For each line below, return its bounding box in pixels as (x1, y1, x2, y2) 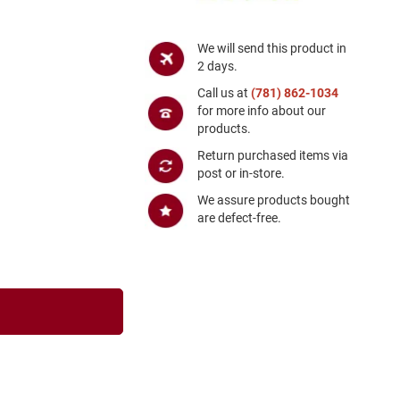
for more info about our (196, 103, 326, 118)
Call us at (196, 85, 251, 100)
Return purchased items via (196, 147, 348, 162)
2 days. (196, 58, 237, 73)
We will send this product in (196, 40, 346, 55)
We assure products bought (196, 192, 350, 207)
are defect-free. (196, 210, 281, 225)
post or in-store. (196, 165, 285, 180)
